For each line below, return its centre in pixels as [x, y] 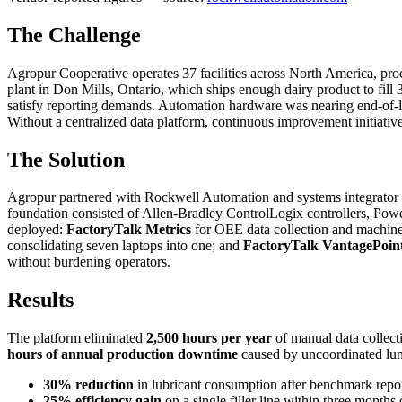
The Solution [66, 159]
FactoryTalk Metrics [129, 230]
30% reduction [88, 385]
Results [40, 300]
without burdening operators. [89, 262]
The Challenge [74, 35]
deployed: [37, 230]
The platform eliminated [77, 338]
